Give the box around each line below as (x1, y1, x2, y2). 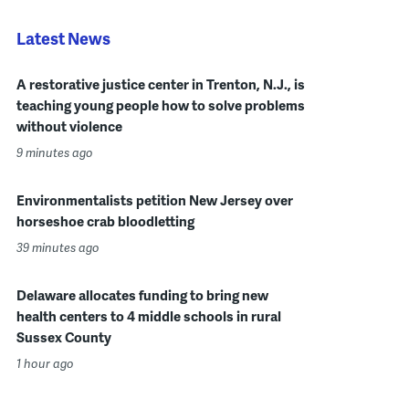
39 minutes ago (16, 239, 100, 256)
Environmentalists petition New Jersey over (16, 190, 293, 210)
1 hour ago (16, 355, 74, 372)
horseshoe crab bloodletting (16, 211, 194, 231)
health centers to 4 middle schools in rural (16, 306, 281, 326)
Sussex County (16, 327, 111, 347)
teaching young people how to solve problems (16, 95, 305, 115)
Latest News (16, 26, 110, 49)
